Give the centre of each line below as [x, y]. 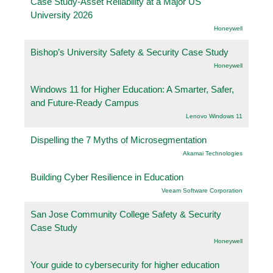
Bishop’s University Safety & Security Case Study [129, 52]
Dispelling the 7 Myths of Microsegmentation [119, 140]
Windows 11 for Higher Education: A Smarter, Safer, [132, 89]
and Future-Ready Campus [85, 102]
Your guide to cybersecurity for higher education [125, 264]
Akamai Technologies [213, 153]
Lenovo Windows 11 [214, 116]
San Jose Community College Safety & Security [126, 214]
